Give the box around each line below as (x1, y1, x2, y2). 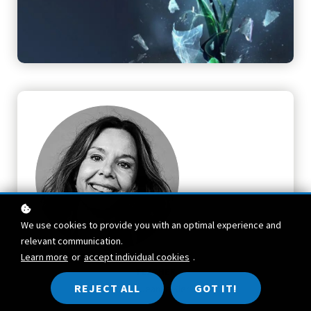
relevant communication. (21, 235, 123, 247)
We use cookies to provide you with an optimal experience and (21, 219, 281, 231)
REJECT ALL (74, 281, 140, 295)
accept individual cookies (84, 251, 190, 263)
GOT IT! (194, 281, 237, 295)
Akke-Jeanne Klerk (117, 282, 194, 295)
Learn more (21, 251, 68, 263)
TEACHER (135, 265, 176, 278)
